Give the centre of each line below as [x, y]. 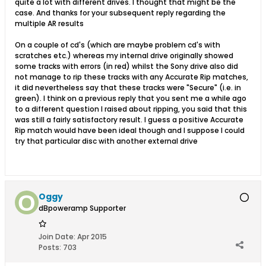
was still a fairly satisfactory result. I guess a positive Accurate [129, 120]
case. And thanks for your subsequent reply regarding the [120, 13]
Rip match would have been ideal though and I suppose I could [130, 130]
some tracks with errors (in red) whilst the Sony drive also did [126, 66]
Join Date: [57, 237]
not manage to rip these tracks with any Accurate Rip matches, [132, 77]
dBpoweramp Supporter [82, 208]
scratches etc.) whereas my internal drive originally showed [124, 56]
